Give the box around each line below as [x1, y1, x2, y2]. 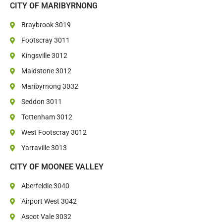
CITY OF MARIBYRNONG [10, 1, 98, 11]
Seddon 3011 [21, 98, 62, 106]
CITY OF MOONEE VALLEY [10, 162, 104, 172]
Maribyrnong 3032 [21, 82, 78, 91]
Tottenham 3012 [21, 113, 72, 121]
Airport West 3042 [21, 197, 77, 206]
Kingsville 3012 [21, 52, 67, 60]
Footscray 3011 [21, 36, 70, 45]
